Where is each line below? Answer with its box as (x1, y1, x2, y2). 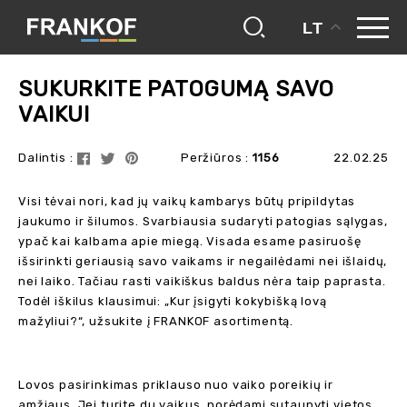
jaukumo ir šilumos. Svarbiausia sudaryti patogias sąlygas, (18, 214, 388, 228)
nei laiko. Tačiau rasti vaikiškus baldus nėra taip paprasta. (18, 274, 386, 288)
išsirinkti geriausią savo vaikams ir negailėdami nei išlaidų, (18, 254, 388, 268)
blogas (84, 36, 130, 49)
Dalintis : (18, 151, 74, 164)
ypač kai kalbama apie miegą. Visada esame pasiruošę (18, 234, 362, 248)
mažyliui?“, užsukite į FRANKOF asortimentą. (18, 314, 294, 328)
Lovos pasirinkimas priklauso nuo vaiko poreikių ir (18, 378, 333, 392)
